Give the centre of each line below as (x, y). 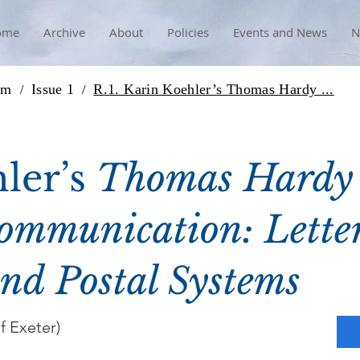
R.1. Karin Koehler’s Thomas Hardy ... (214, 89)
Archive (64, 32)
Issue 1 (53, 89)
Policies (188, 32)
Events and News (280, 32)
